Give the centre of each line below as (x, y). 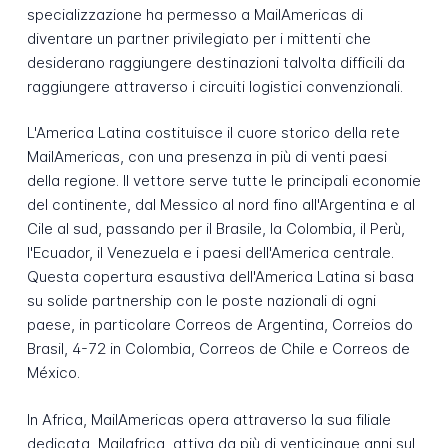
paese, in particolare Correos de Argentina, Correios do (219, 325)
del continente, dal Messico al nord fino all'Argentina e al (220, 205)
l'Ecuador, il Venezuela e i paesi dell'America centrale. (210, 253)
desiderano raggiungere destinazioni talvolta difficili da (215, 62)
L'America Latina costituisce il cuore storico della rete (213, 133)
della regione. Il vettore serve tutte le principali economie (223, 181)
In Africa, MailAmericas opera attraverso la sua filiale (208, 420)
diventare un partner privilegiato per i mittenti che (198, 38)
